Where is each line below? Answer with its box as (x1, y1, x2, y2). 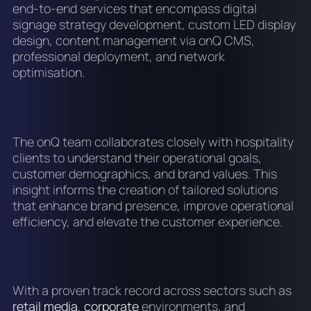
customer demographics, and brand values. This (12, 165, 277, 182)
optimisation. (12, 63, 85, 81)
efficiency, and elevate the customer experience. (12, 212, 283, 230)
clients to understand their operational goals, (12, 149, 262, 166)
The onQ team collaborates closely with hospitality (12, 133, 294, 150)
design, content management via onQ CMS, (12, 31, 255, 49)
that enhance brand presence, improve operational (12, 196, 294, 214)
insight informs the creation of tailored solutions (12, 180, 278, 198)
